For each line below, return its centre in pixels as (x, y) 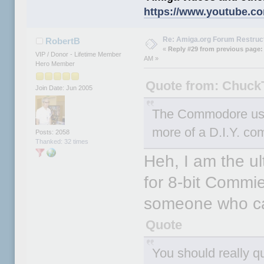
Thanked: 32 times (62, 141)
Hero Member (55, 64)
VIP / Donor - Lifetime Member (79, 55)
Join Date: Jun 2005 (64, 88)
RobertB (62, 41)
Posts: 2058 (53, 132)
